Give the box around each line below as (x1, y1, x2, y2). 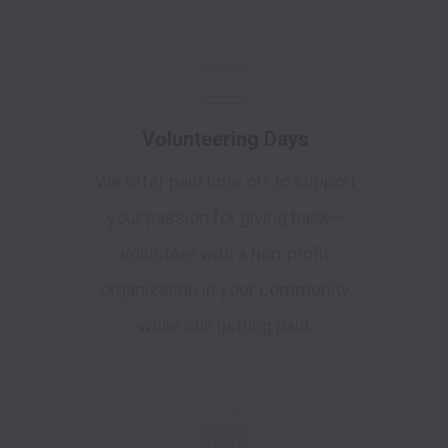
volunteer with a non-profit (121, 243, 329, 265)
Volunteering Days (141, 127, 309, 152)
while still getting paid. (137, 315, 313, 337)
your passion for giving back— (107, 207, 343, 229)
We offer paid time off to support (94, 171, 356, 193)
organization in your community (100, 279, 350, 301)
